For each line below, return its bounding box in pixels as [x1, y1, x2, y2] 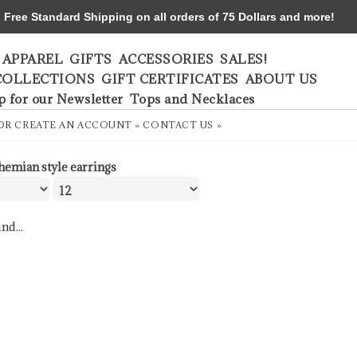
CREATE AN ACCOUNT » [14, 119, 140, 131]
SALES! [220, 51, 267, 67]
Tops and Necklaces [129, 91, 255, 107]
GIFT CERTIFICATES [101, 71, 239, 87]
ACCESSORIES [118, 51, 214, 67]
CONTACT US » [143, 119, 222, 131]
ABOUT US [245, 71, 318, 87]
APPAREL [2, 51, 63, 67]
